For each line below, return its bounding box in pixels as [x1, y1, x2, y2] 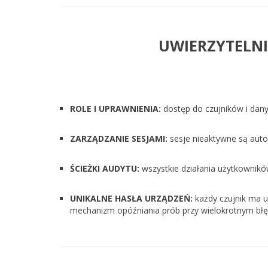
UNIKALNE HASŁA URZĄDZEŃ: [70, 193, 193, 204]
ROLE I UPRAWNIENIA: [70, 103, 161, 114]
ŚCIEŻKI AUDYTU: [70, 163, 139, 174]
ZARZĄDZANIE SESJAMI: [70, 133, 167, 144]
